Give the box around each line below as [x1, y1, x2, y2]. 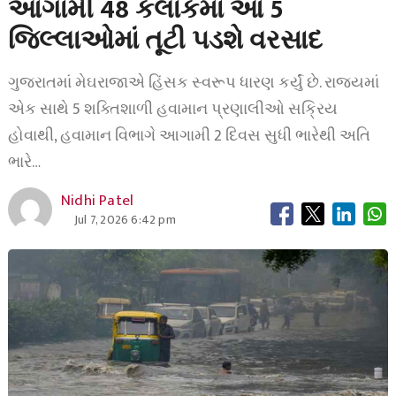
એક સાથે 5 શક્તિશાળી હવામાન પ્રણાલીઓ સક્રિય [7, 96, 338, 123]
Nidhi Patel [60, 188, 134, 213]
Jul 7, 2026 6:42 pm [73, 209, 176, 230]
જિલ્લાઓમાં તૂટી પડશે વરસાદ [7, 19, 323, 63]
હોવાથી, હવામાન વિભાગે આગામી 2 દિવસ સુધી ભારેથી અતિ [7, 123, 370, 149]
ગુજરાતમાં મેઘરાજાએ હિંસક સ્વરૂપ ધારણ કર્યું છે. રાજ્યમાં [7, 70, 379, 96]
